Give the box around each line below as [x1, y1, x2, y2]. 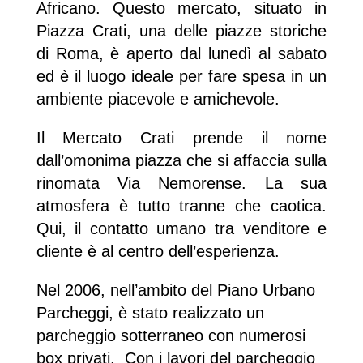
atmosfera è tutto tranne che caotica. [36, 197, 327, 216]
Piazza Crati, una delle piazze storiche [36, 22, 327, 41]
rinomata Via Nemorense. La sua [36, 174, 327, 193]
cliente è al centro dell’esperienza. [36, 242, 280, 261]
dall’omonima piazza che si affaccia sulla [36, 152, 327, 170]
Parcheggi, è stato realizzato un [36, 304, 264, 322]
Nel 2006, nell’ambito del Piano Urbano [36, 281, 315, 300]
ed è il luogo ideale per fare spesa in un [36, 67, 327, 86]
